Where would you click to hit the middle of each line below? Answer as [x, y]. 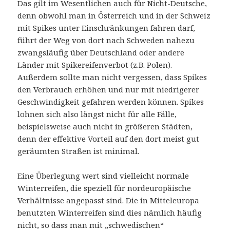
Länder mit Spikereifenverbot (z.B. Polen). [95, 65]
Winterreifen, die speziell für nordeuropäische [104, 188]
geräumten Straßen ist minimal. [79, 151]
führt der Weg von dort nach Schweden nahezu [106, 40]
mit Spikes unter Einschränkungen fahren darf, [107, 28]
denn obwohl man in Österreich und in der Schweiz [114, 16]
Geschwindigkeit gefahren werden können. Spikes [111, 102]
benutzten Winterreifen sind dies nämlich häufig [110, 213]
